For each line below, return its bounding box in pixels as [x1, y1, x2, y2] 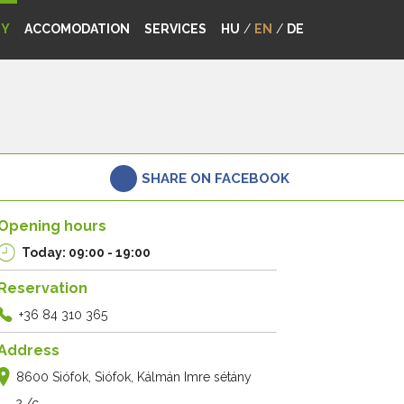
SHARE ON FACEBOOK [142, 170, 289, 187]
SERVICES [144, 22, 207, 36]
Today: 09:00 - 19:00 [22, 244, 151, 260]
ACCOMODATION [24, 22, 130, 36]
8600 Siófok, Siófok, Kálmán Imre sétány [16, 369, 252, 384]
